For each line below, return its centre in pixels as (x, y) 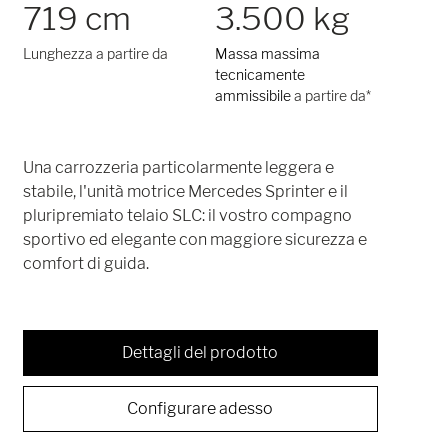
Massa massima (268, 53)
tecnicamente (260, 74)
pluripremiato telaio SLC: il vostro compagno (188, 215)
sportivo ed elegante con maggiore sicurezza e (195, 239)
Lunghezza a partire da (96, 53)
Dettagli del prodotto (200, 352)
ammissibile (253, 95)
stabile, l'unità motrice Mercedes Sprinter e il (186, 191)
